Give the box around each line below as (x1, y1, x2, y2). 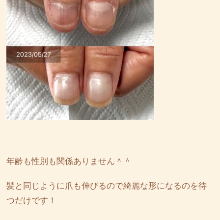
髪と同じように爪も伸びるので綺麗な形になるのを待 (6, 181, 207, 191)
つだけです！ (6, 196, 56, 206)
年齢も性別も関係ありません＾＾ (6, 157, 132, 166)
